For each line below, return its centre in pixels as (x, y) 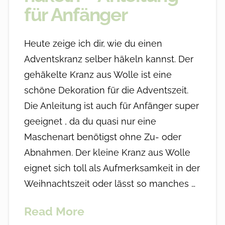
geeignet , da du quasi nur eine (90, 122)
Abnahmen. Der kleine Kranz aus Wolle (107, 153)
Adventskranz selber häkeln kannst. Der (108, 59)
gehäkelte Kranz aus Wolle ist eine (98, 75)
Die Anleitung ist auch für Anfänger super (111, 106)
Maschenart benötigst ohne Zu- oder (102, 137)
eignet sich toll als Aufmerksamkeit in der (112, 168)
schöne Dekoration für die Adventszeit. (106, 90)
